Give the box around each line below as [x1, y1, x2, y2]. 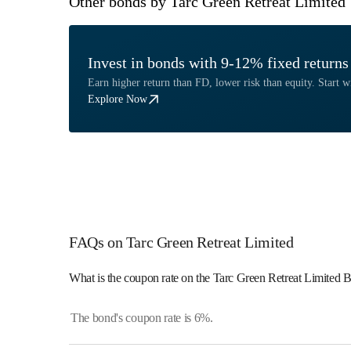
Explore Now [88, 93, 147, 105]
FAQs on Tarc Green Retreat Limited [69, 233, 294, 251]
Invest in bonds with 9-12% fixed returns [88, 54, 349, 71]
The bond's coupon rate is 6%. [71, 311, 213, 324]
